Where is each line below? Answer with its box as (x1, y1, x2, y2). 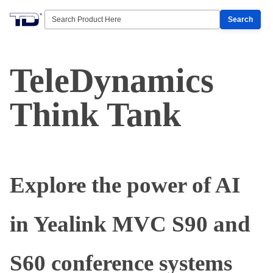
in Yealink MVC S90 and (10, 211, 250, 236)
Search (228, 15, 253, 24)
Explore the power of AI (10, 172, 240, 197)
